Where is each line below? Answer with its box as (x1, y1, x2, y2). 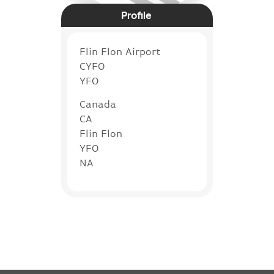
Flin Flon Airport (80, 45, 161, 57)
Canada (80, 98, 116, 110)
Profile (121, 8, 152, 21)
